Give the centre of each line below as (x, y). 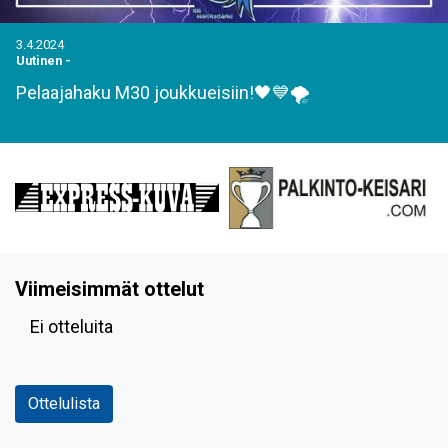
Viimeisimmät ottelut (109, 288)
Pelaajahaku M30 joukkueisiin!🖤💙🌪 (163, 92)
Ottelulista (64, 403)
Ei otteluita (71, 326)
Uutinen (39, 60)
